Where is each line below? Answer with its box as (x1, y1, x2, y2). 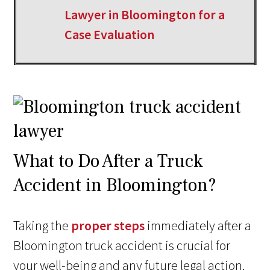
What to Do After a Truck (13, 149, 204, 174)
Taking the (13, 217, 72, 234)
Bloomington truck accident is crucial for (13, 237, 231, 254)
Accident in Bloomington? (13, 174, 217, 198)
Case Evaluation (64, 26, 154, 43)
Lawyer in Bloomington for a (64, 6, 225, 24)
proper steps (71, 217, 145, 234)
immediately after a (145, 217, 252, 234)
